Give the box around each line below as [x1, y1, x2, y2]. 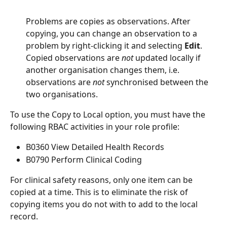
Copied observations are [26, 52, 122, 64]
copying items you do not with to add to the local [10, 199, 200, 210]
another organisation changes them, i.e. [26, 64, 181, 76]
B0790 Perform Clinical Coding [26, 154, 142, 165]
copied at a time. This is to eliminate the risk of [10, 186, 190, 198]
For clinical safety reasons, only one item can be [10, 174, 195, 186]
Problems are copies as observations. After [26, 16, 193, 27]
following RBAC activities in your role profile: [10, 121, 179, 133]
